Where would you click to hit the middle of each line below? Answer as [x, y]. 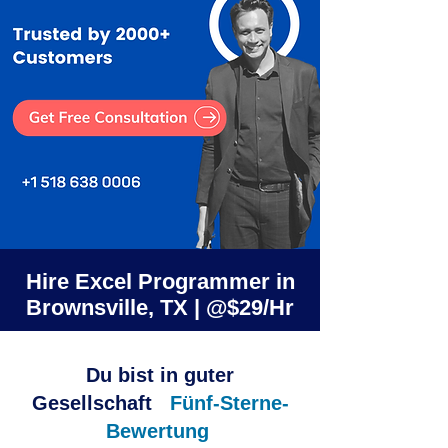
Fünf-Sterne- [229, 403]
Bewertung [157, 431]
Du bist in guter [160, 375]
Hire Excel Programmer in [160, 281]
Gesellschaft [91, 403]
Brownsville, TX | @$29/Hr [160, 307]
